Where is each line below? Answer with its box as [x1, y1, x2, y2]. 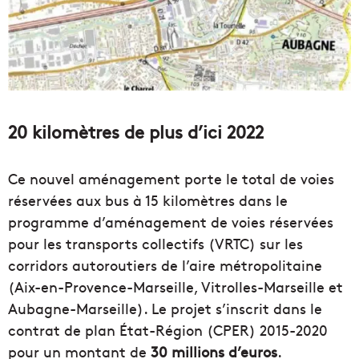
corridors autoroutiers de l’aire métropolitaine [8, 255, 322, 276]
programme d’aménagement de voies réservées [8, 212, 333, 232]
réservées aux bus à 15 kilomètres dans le [8, 190, 288, 211]
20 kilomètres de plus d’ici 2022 [8, 119, 264, 144]
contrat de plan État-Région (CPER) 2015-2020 [8, 320, 328, 341]
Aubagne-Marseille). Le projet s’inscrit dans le [8, 298, 322, 319]
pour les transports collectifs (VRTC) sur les [8, 233, 303, 254]
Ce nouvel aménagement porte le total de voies [8, 168, 334, 189]
